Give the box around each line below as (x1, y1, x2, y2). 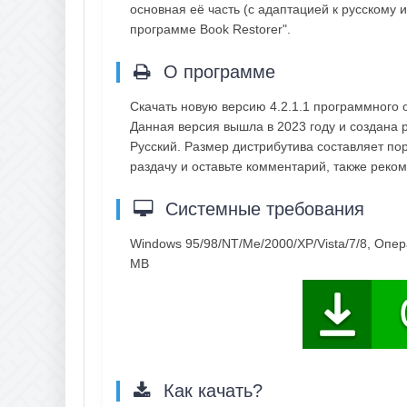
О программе (158, 61, 275, 82)
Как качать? (158, 380, 263, 401)
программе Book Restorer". (130, 21, 291, 36)
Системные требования (160, 198, 364, 219)
